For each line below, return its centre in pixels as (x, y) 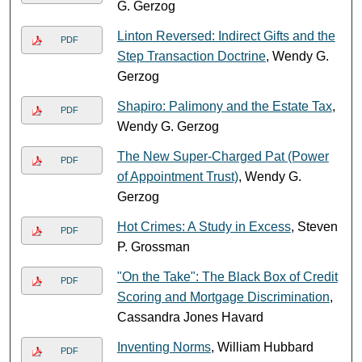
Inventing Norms (164, 347)
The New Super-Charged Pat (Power (223, 156)
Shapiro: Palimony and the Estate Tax (224, 106)
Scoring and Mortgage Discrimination (223, 297)
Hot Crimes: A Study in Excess (204, 226)
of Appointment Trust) (177, 176)
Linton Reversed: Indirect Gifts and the (226, 36)
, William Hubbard (262, 347)
